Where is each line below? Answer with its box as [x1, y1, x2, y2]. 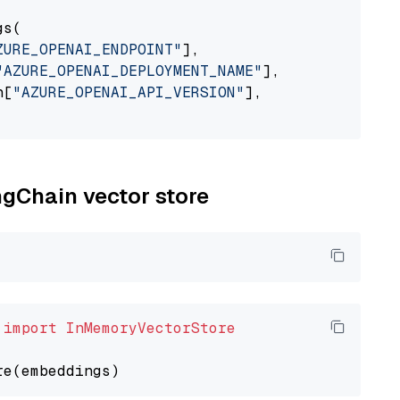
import [4, 319, 57, 337]
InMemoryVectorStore [66, 319, 236, 337]
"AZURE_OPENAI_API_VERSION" [12, 83, 245, 102]
